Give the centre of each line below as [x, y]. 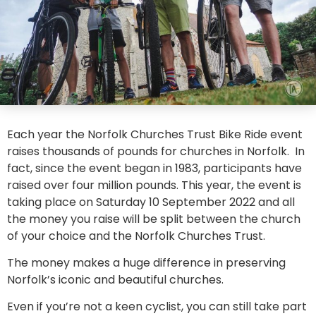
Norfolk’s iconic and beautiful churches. [115, 280]
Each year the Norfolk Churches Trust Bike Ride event [155, 134]
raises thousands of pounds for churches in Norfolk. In [156, 151]
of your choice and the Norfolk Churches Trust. [136, 236]
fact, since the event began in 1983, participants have [154, 168]
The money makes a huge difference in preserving [146, 263]
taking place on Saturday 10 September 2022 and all [151, 202]
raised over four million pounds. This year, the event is [154, 185]
